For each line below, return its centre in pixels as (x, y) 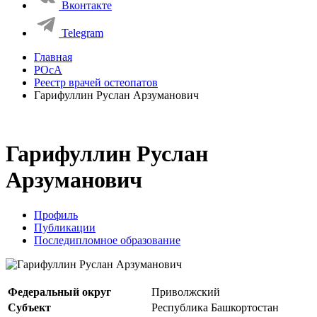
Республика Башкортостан (215, 307)
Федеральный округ (59, 292)
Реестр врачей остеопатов (96, 82)
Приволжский (186, 292)
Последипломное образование (107, 240)
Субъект (29, 307)
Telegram (82, 33)
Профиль (56, 214)
